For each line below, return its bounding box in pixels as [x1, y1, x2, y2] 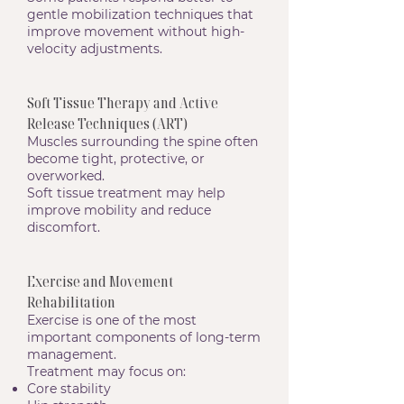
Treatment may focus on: [27, 363, 186, 380]
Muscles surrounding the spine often [27, 133, 258, 150]
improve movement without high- [27, 23, 244, 40]
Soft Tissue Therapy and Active [27, 92, 218, 113]
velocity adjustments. [27, 41, 162, 57]
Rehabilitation [27, 291, 115, 312]
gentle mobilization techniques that [27, 6, 253, 23]
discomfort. [27, 219, 100, 235]
